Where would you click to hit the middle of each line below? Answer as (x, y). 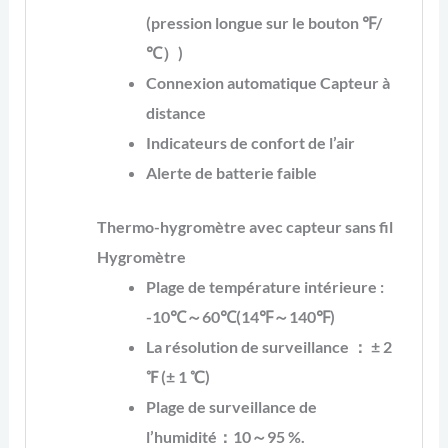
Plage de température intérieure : (265, 287)
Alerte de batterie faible (232, 172)
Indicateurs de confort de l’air (251, 142)
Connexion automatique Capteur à (268, 82)
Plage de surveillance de (232, 407)
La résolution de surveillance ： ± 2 (269, 347)
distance (176, 112)
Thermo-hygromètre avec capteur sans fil (244, 227)
